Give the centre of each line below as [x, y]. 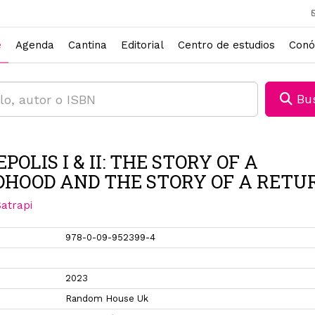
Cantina [88, 45]
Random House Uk [107, 298]
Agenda [35, 45]
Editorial [142, 45]
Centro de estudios [226, 45]
